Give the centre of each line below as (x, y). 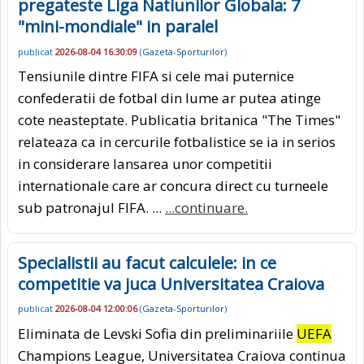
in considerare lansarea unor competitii (145, 164)
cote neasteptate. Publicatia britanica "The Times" (179, 120)
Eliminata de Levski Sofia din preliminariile (157, 333)
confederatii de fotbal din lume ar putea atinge (169, 98)
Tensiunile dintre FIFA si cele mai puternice (156, 76)
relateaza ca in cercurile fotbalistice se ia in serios (177, 142)
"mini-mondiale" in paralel (118, 27)
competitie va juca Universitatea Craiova (171, 284)
